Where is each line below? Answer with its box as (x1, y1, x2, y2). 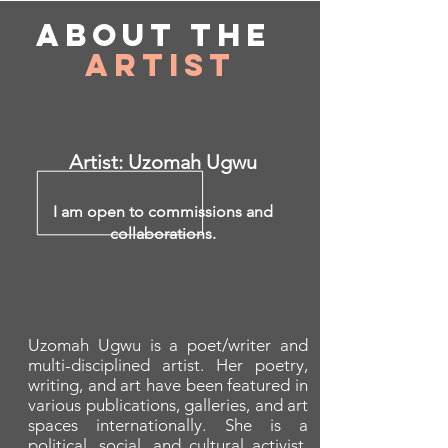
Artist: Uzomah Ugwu (69, 150, 257, 175)
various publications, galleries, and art (28, 395, 308, 416)
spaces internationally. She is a (28, 415, 308, 436)
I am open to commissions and (53, 202, 273, 222)
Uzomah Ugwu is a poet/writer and (28, 335, 308, 356)
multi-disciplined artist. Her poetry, (28, 355, 308, 376)
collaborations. (110, 224, 216, 244)
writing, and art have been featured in (28, 375, 308, 396)
